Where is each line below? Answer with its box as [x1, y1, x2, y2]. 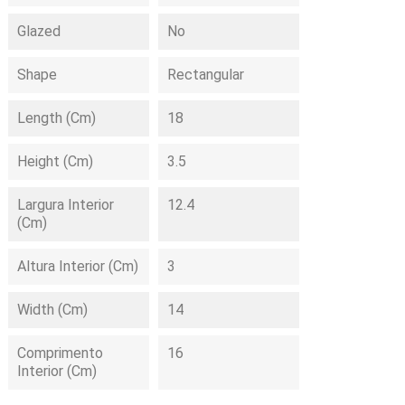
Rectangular [167, 66, 245, 83]
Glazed [17, 23, 61, 40]
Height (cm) [17, 153, 94, 170]
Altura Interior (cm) [17, 258, 139, 275]
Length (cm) [17, 109, 97, 127]
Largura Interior [17, 196, 115, 213]
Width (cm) [17, 301, 89, 318]
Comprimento [17, 344, 104, 362]
